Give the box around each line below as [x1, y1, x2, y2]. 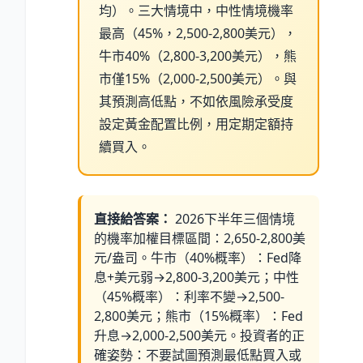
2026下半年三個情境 [172, 209, 295, 228]
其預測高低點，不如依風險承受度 [99, 92, 293, 110]
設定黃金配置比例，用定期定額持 [99, 114, 293, 133]
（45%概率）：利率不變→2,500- [94, 287, 284, 305]
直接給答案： [94, 209, 172, 228]
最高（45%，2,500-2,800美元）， [99, 23, 297, 42]
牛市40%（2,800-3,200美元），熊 [99, 46, 297, 65]
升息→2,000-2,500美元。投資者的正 [94, 326, 305, 344]
